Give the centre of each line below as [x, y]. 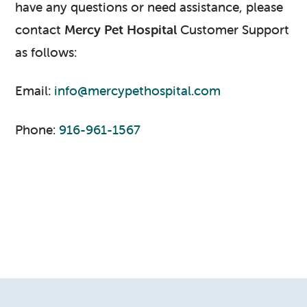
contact [40, 29]
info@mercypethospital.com [138, 91]
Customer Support [233, 29]
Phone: [37, 130]
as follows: [46, 52]
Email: [35, 91]
